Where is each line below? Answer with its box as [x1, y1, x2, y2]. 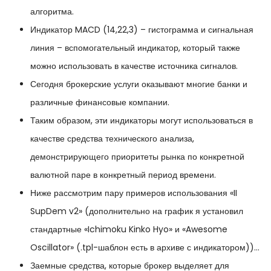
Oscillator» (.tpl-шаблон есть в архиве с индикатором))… [30, 241, 260, 253]
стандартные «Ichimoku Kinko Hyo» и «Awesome [30, 223, 227, 235]
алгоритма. [30, 5, 74, 18]
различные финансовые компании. [30, 96, 169, 108]
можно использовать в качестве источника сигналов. [30, 59, 238, 72]
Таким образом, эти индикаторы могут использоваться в [30, 114, 253, 126]
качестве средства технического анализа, [30, 132, 194, 145]
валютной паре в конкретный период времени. [30, 168, 216, 181]
